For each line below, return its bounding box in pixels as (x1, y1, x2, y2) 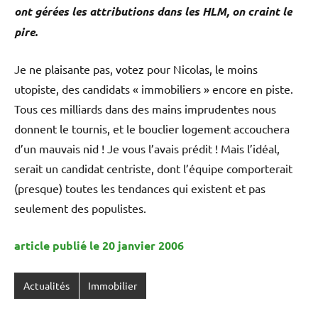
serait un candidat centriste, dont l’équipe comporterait (14, 160, 292, 175)
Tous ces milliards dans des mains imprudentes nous (14, 101, 276, 116)
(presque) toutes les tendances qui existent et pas (14, 180, 265, 195)
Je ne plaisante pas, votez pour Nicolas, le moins (14, 61, 258, 76)
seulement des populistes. (14, 200, 146, 215)
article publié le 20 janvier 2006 (14, 237, 184, 253)
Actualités (23, 279, 70, 292)
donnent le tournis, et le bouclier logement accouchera (14, 121, 290, 136)
